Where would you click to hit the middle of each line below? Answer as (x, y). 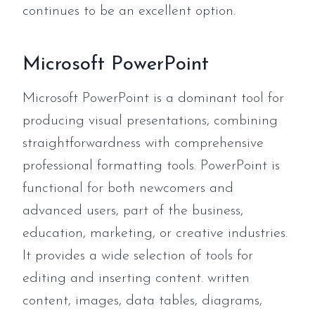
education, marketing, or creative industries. (155, 233)
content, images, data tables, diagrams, (142, 301)
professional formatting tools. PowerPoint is (151, 166)
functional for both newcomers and (128, 188)
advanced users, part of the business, (133, 211)
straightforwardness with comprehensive (143, 143)
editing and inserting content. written (136, 278)
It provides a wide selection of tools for (138, 256)
